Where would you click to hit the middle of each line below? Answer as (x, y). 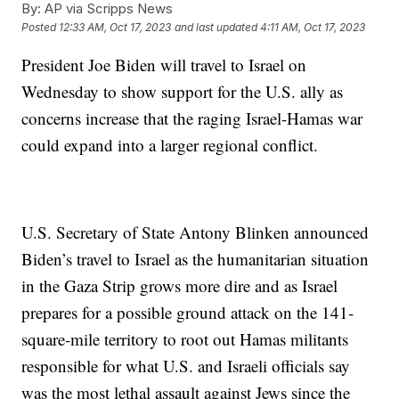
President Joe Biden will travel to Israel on (164, 64)
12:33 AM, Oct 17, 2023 (115, 27)
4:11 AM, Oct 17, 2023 (313, 27)
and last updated (216, 27)
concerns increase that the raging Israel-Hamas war (192, 118)
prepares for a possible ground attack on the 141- (188, 312)
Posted (41, 27)
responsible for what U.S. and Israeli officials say (186, 365)
